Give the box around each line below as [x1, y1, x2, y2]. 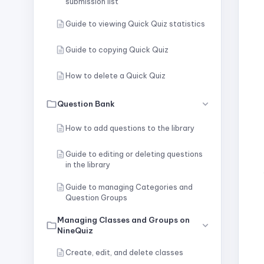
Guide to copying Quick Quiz [65, 45, 169, 54]
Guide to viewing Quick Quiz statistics [65, 19, 205, 28]
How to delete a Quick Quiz [65, 71, 166, 80]
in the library [65, 160, 110, 169]
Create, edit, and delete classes [65, 247, 183, 257]
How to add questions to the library [65, 123, 194, 133]
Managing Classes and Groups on [57, 215, 190, 225]
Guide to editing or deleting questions [65, 149, 203, 159]
